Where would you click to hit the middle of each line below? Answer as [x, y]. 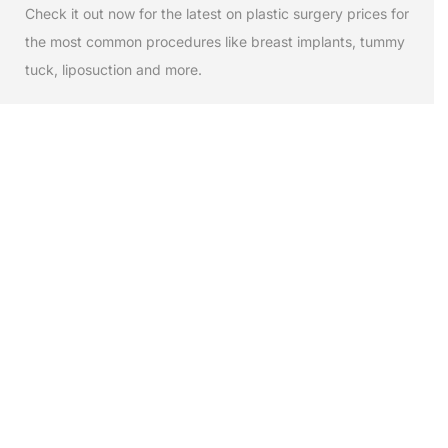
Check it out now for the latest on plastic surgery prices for [217, 13]
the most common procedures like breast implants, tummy [215, 41]
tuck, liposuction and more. [113, 69]
